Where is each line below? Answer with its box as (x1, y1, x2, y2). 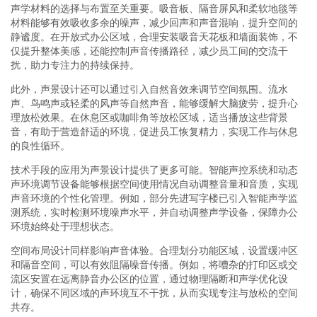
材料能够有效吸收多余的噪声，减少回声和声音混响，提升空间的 (11, 16, 298, 28)
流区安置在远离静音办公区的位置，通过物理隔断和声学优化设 (11, 272, 288, 284)
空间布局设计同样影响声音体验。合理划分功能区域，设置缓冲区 (11, 244, 298, 256)
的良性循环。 (11, 139, 70, 151)
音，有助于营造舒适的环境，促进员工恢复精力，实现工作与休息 (11, 125, 298, 137)
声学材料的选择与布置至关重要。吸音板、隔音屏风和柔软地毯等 (11, 2, 298, 14)
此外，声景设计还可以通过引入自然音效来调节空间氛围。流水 (11, 83, 288, 95)
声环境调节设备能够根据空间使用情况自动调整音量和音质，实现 (11, 178, 298, 190)
